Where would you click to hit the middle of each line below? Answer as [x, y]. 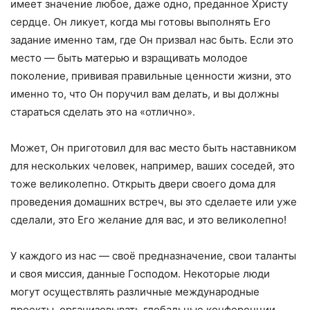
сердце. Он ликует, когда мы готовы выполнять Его [140, 21]
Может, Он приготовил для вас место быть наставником [153, 147]
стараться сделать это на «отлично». [103, 111]
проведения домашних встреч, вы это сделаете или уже [154, 201]
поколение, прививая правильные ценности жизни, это [151, 75]
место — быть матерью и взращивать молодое [129, 57]
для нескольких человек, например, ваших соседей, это [153, 165]
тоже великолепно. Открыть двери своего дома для [143, 183]
